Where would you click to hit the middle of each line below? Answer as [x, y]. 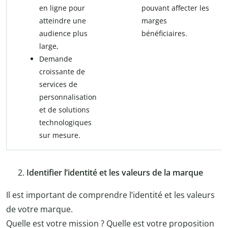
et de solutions [64, 110]
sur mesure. [60, 135]
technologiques [65, 123]
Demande [56, 59]
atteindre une [63, 21]
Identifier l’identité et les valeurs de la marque [116, 173]
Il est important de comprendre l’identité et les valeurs [110, 195]
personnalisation [68, 97]
